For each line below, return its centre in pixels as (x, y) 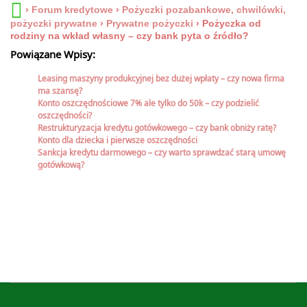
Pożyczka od (232, 23)
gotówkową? (61, 164)
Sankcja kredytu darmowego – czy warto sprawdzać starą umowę (162, 152)
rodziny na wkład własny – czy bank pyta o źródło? (130, 35)
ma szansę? (60, 90)
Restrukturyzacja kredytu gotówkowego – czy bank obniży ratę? (157, 127)
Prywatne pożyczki (150, 23)
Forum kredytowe (72, 10)
